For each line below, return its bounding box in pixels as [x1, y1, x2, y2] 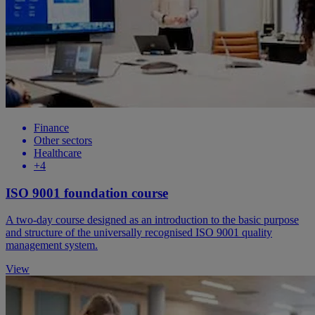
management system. [6, 239, 98, 252]
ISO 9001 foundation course [6, 185, 168, 200]
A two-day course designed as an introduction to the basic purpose [6, 214, 299, 226]
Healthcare [34, 147, 82, 160]
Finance [34, 122, 69, 134]
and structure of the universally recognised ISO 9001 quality [6, 226, 272, 239]
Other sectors [34, 134, 92, 147]
